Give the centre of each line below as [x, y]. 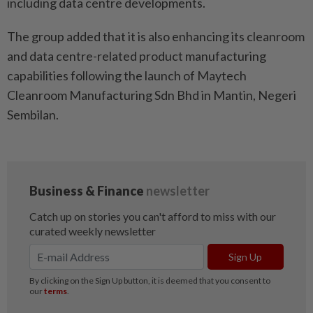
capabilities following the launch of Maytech [127, 75]
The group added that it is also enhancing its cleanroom [156, 36]
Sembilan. [33, 114]
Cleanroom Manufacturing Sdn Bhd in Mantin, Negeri [152, 95]
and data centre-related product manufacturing [137, 56]
